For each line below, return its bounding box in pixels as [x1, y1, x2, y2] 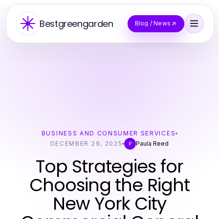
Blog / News [134, 20, 171, 27]
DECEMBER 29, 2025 [50, 140, 123, 147]
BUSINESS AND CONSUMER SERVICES [41, 130, 176, 137]
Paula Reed [136, 140, 169, 147]
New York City [53, 191, 166, 216]
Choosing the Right [29, 173, 190, 197]
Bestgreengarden [40, 17, 113, 30]
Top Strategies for [36, 154, 183, 179]
